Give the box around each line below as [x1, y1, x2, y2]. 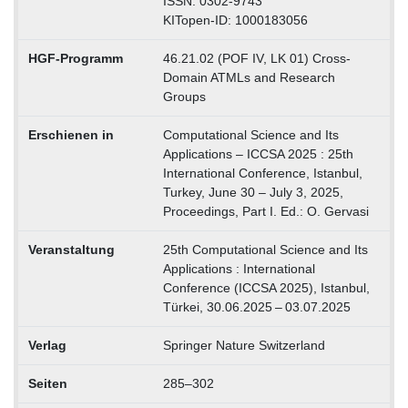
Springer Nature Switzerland [162, 337, 325, 352]
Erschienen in [27, 127, 114, 142]
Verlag [27, 337, 66, 352]
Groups [162, 88, 206, 104]
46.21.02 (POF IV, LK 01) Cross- [162, 50, 351, 66]
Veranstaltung [27, 241, 115, 257]
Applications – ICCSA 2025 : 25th [162, 146, 353, 161]
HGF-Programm [27, 50, 123, 66]
